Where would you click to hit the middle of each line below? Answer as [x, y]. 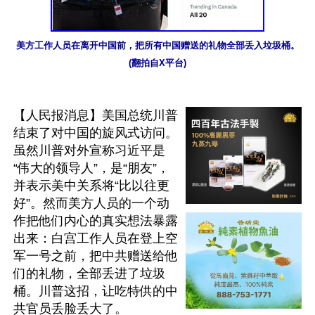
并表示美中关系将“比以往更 [91, 186]
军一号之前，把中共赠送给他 [96, 256]
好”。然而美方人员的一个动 [91, 203]
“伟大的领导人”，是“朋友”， [91, 168]
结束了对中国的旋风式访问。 [96, 133]
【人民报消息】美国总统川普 [96, 115]
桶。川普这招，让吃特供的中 [96, 291]
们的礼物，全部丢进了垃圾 [89, 274]
